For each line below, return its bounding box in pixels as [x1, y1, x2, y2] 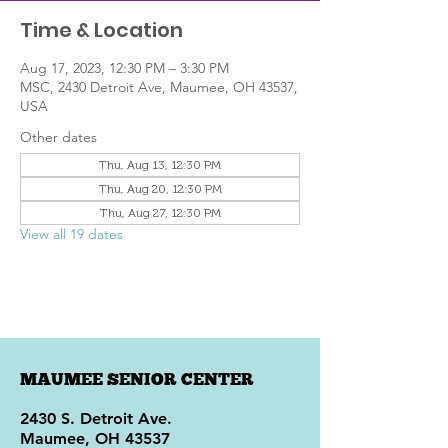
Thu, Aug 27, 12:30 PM [99, 206, 221, 220]
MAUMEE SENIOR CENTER [20, 368, 254, 389]
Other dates [20, 128, 97, 146]
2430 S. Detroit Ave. [20, 409, 172, 428]
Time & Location [20, 16, 183, 44]
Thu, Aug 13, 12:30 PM [99, 158, 221, 172]
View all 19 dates [20, 225, 123, 243]
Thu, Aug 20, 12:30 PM [98, 182, 222, 196]
